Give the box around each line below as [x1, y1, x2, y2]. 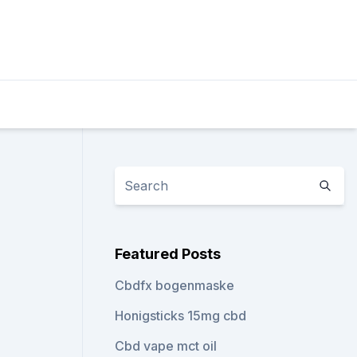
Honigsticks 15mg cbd [115, 308, 247, 324]
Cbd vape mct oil [115, 338, 218, 354]
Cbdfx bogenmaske [115, 277, 235, 293]
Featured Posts [115, 245, 222, 262]
